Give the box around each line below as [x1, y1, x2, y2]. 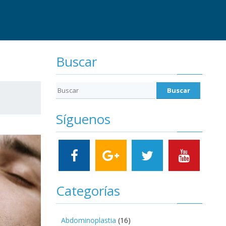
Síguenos [56, 109, 110, 128]
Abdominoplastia [61, 215, 116, 225]
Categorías [56, 181, 120, 200]
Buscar [56, 52, 97, 71]
